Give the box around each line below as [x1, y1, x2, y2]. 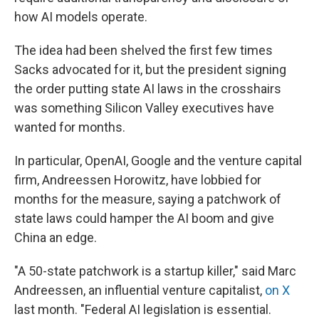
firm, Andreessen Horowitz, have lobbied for [14, 172, 261, 187]
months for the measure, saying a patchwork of [14, 192, 281, 206]
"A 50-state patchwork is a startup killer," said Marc [14, 263, 296, 278]
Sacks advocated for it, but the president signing [14, 62, 286, 77]
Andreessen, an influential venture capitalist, [14, 283, 262, 298]
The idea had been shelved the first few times [14, 43, 273, 58]
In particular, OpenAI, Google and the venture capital [14, 153, 302, 168]
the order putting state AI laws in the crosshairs [14, 81, 281, 96]
